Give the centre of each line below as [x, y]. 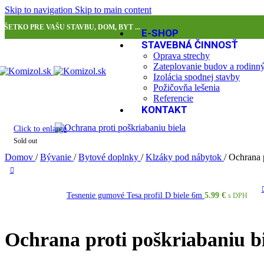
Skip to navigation [40, 10]
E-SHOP [160, 33]
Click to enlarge [40, 128]
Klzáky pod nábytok [185, 157]
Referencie [173, 98]
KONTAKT [164, 110]
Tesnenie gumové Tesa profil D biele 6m [136, 195]
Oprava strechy [181, 56]
